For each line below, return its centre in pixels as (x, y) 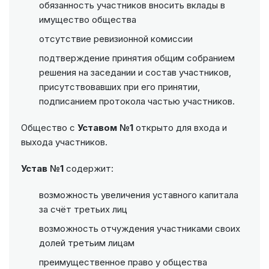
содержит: (89, 169)
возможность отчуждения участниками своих (140, 229)
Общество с (49, 128)
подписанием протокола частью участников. (137, 101)
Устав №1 (42, 169)
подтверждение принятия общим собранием (137, 58)
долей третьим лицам (87, 243)
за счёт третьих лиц (83, 210)
